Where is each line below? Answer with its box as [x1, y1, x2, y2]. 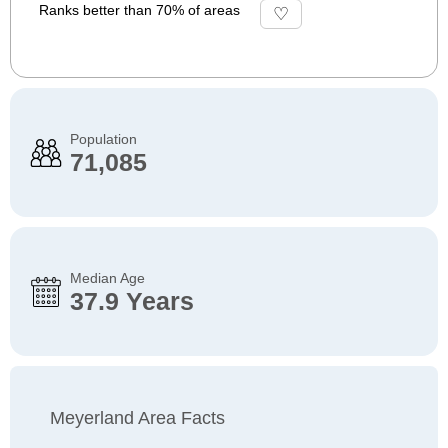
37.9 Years [70, 287, 194, 315]
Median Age [70, 270, 145, 286]
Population [70, 131, 137, 147]
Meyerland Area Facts [50, 408, 225, 428]
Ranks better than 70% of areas [39, 2, 240, 18]
